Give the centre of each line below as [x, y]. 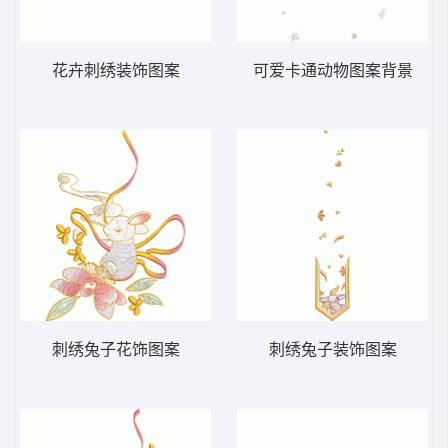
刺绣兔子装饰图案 [332, 350]
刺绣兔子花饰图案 [115, 350]
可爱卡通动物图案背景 [332, 71]
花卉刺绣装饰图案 [115, 71]
